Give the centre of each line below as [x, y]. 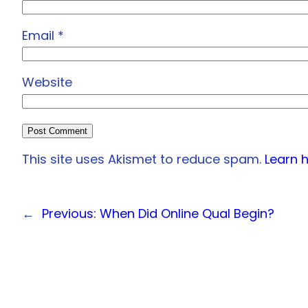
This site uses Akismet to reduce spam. [143, 159]
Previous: [69, 213]
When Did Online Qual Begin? [187, 213]
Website [47, 82]
